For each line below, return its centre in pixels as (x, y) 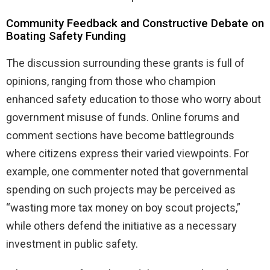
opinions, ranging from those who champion (111, 81)
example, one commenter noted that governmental (127, 171)
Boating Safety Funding (66, 36)
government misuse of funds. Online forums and (123, 117)
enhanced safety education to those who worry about (133, 99)
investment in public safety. (72, 243)
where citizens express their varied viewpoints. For (127, 153)
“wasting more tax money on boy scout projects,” (123, 207)
